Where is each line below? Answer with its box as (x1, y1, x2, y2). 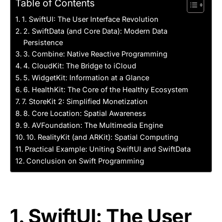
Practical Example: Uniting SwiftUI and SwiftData (24, 145, 191, 153)
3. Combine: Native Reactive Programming (23, 50, 167, 58)
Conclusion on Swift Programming (26, 157, 144, 165)
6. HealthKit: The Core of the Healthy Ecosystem (23, 85, 188, 94)
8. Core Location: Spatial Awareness (23, 109, 146, 117)
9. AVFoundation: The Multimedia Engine (23, 121, 163, 129)
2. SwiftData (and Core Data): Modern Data (23, 27, 167, 35)
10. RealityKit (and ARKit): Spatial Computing (26, 133, 178, 141)
